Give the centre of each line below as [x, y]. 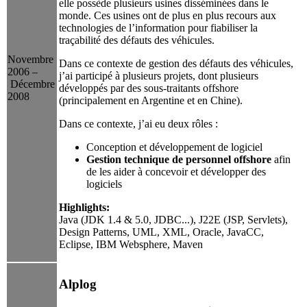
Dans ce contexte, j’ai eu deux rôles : [138, 123]
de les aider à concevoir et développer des [176, 171]
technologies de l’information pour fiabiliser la [158, 27]
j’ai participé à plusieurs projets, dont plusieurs [159, 75]
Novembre [30, 60]
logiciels [104, 184]
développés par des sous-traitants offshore [149, 88]
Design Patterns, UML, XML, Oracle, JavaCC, [161, 232]
